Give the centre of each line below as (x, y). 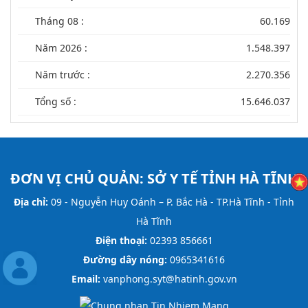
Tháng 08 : (59, 21)
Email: (86, 278)
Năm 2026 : (61, 47)
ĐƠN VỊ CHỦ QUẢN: (79, 178)
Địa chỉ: (31, 201)
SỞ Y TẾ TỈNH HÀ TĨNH (222, 178)
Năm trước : (63, 74)
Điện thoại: (121, 240)
